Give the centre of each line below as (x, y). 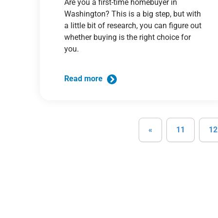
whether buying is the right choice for (128, 37)
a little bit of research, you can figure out (133, 25)
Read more (85, 79)
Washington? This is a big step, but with (133, 14)
